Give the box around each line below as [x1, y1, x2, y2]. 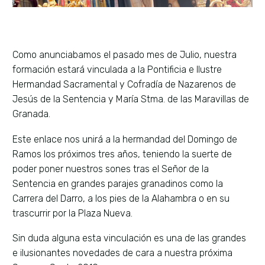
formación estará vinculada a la [12, 64, 147, 76]
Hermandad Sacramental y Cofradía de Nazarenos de [12, 79, 236, 91]
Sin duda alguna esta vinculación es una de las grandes [12, 232, 246, 244]
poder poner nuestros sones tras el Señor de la [12, 163, 209, 174]
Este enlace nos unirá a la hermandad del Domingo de [12, 133, 237, 145]
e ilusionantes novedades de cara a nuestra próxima [12, 247, 232, 259]
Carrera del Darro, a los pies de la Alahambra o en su [12, 192, 230, 204]
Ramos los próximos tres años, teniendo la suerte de [12, 148, 232, 160]
